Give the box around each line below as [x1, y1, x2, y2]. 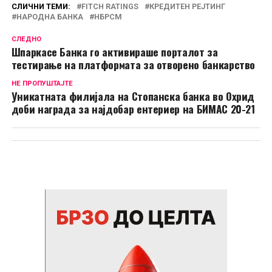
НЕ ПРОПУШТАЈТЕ [11, 80, 73, 88]
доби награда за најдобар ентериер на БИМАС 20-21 [11, 101, 255, 117]
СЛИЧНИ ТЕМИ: [11, 2, 70, 12]
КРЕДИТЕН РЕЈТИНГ [149, 2, 225, 12]
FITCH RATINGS [81, 2, 138, 12]
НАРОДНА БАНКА [16, 12, 83, 22]
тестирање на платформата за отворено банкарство [11, 56, 256, 73]
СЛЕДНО [11, 35, 41, 44]
